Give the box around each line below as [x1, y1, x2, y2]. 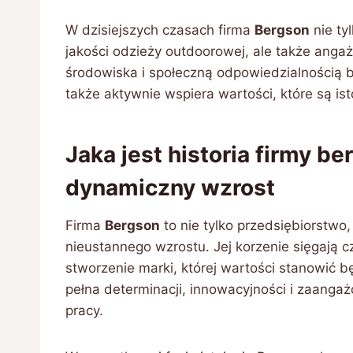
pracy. [65, 303, 103, 318]
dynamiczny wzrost [65, 174, 275, 201]
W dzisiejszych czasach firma [65, 22, 255, 38]
